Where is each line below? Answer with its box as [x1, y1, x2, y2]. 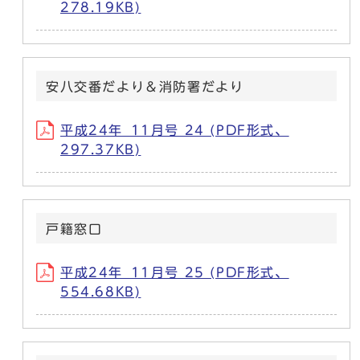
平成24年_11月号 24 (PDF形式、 [60, 123, 289, 137]
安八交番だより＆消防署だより [46, 80, 244, 93]
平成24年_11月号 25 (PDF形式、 [60, 265, 289, 279]
